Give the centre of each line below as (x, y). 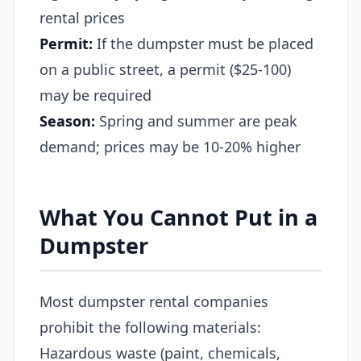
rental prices (82, 17)
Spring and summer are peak (196, 120)
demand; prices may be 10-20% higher (170, 146)
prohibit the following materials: (150, 327)
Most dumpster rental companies (154, 301)
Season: (67, 120)
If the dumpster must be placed (203, 43)
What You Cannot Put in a (178, 217)
